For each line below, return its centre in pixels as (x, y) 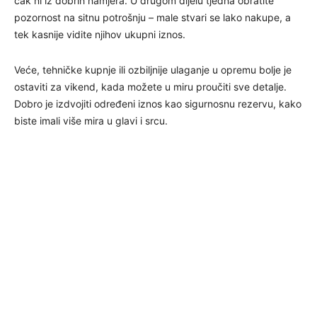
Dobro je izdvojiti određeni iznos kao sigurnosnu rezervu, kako (158, 103)
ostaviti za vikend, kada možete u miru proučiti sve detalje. (150, 86)
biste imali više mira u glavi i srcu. (91, 120)
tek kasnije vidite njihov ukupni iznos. (100, 34)
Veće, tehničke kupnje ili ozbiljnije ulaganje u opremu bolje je (153, 69)
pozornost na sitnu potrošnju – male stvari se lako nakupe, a (152, 17)
